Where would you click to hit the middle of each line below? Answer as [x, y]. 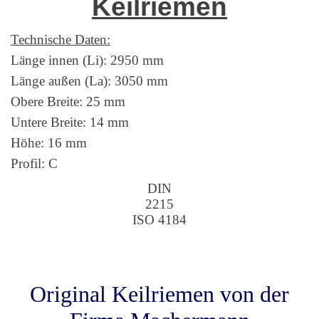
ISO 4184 [159, 220]
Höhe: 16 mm [49, 143]
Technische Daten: [61, 40]
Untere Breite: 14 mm [70, 122]
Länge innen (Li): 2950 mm [87, 61]
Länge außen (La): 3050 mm [89, 81]
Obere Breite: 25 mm [68, 102]
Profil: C [34, 164]
